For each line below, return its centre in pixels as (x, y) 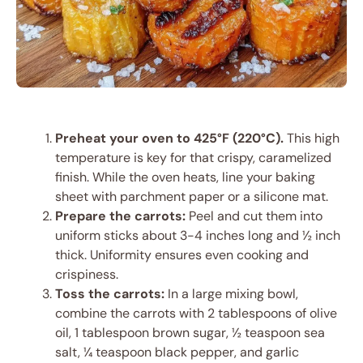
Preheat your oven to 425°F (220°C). (169, 139)
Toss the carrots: (110, 294)
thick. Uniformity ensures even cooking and (182, 255)
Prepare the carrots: (120, 216)
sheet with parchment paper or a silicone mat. (192, 197)
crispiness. (87, 275)
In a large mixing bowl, (231, 294)
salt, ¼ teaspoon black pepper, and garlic (177, 352)
